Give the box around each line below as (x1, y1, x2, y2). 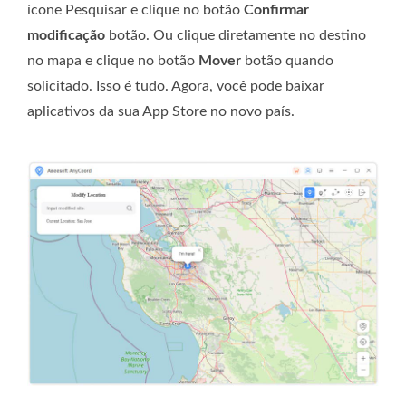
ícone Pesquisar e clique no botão (27, 3, 244, 18)
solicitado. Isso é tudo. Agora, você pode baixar (27, 79, 324, 94)
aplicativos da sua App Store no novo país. (27, 104, 295, 120)
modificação (27, 28, 105, 43)
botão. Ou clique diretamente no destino (105, 28, 366, 43)
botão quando (241, 53, 333, 69)
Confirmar (244, 3, 309, 18)
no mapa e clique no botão (27, 53, 198, 69)
